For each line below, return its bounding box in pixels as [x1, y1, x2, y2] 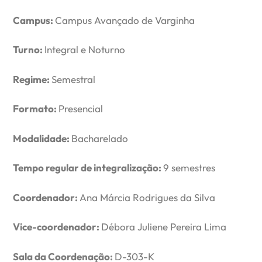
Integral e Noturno [44, 43, 126, 56]
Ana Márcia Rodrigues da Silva [80, 191, 216, 204]
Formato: [13, 102, 59, 115]
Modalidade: [13, 132, 72, 144]
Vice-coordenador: [13, 220, 102, 233]
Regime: [13, 73, 52, 85]
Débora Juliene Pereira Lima [101, 220, 227, 233]
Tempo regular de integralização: [13, 161, 164, 174]
